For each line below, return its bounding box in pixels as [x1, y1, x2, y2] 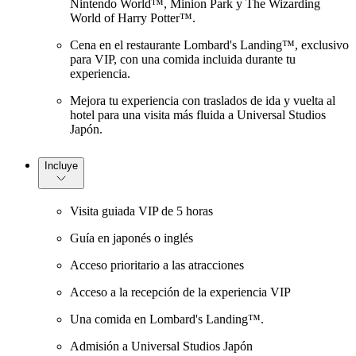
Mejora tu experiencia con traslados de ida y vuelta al [70, 93, 335, 107]
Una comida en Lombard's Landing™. [70, 312, 264, 327]
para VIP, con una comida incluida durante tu [70, 52, 296, 66]
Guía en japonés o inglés [70, 231, 193, 246]
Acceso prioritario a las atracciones [70, 258, 244, 273]
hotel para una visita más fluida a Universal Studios [70, 107, 326, 122]
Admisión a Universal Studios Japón [70, 339, 253, 354]
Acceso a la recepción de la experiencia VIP [70, 285, 291, 300]
